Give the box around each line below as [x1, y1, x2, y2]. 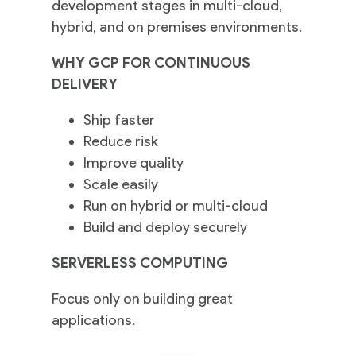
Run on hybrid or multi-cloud [83, 196, 268, 215]
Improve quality [83, 153, 184, 172]
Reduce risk [83, 132, 158, 150]
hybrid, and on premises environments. [51, 17, 302, 36]
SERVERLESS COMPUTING [51, 253, 228, 272]
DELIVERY [51, 75, 118, 93]
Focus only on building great [51, 289, 233, 308]
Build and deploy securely [83, 218, 247, 236]
